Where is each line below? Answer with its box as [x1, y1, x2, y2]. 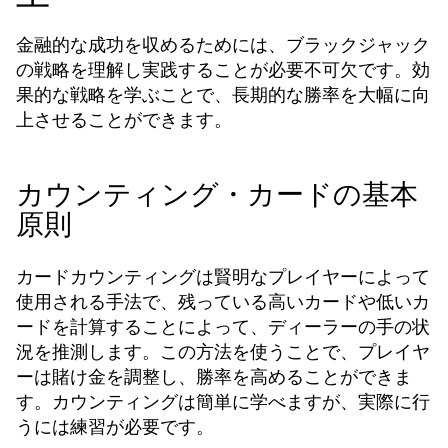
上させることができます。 [16, 107, 232, 132]
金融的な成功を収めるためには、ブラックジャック [16, 32, 430, 57]
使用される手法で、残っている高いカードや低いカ [16, 289, 430, 314]
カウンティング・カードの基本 [16, 175, 418, 214]
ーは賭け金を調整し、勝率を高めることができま [16, 364, 412, 389]
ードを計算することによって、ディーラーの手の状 [16, 314, 430, 339]
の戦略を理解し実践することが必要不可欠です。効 [16, 57, 430, 82]
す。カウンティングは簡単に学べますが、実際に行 [16, 389, 430, 414]
